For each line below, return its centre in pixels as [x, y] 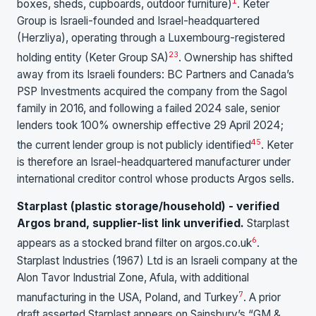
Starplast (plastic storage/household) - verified [148, 207]
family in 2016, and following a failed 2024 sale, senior [148, 108]
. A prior [262, 297]
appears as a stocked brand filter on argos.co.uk [134, 243]
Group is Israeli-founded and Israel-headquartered [138, 20]
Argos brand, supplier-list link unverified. [130, 224]
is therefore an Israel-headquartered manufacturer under [154, 162]
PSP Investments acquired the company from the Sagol [152, 91]
